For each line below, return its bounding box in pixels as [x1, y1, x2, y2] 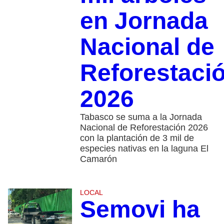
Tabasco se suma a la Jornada [79, 111, 202, 122]
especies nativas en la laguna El [79, 143, 208, 153]
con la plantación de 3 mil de [79, 132, 194, 143]
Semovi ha [79, 195, 200, 222]
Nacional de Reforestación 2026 [79, 122, 208, 132]
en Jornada [79, 7, 208, 34]
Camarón [79, 153, 117, 164]
